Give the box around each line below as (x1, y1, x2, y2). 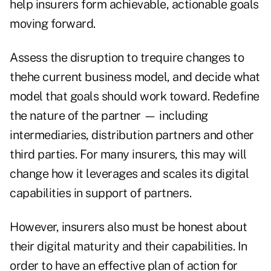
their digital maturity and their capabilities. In (10, 239, 247, 254)
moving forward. (10, 16, 96, 31)
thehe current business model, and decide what (10, 70, 260, 85)
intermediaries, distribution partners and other (10, 128, 254, 143)
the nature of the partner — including (10, 108, 208, 123)
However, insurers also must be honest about (10, 220, 247, 235)
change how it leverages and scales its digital (10, 166, 249, 181)
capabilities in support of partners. (10, 186, 191, 201)
